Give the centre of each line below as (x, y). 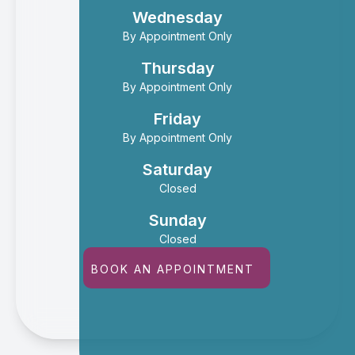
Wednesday (177, 17)
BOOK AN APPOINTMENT (173, 269)
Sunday (177, 220)
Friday (177, 118)
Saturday (177, 169)
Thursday (177, 68)
